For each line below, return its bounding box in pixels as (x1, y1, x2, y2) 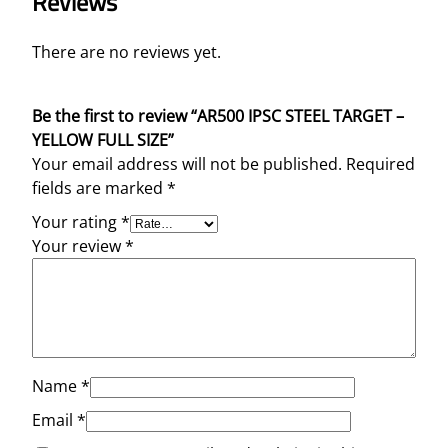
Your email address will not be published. (32, 152, 342, 175)
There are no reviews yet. (32, 40, 221, 63)
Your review (32, 234, 125, 257)
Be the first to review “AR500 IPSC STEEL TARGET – (32, 104, 404, 127)
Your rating (32, 210, 121, 233)
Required (346, 152, 415, 175)
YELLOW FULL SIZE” (32, 128, 174, 151)
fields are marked (32, 176, 167, 199)
